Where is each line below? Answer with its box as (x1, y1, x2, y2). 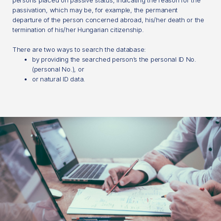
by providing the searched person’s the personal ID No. (32, 55, 196, 64)
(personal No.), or (32, 65, 84, 74)
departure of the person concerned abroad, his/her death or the (12, 16, 204, 24)
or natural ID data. (32, 75, 86, 83)
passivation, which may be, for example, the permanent (12, 6, 178, 14)
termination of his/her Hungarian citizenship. (12, 26, 144, 34)
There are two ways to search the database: (12, 45, 147, 54)
